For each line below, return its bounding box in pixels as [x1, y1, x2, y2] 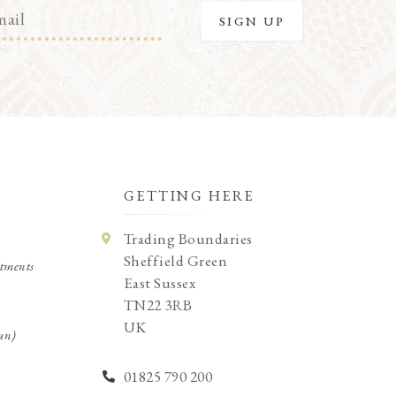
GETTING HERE [123, 187, 255, 206]
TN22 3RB [123, 295, 193, 316]
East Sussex [123, 273, 195, 293]
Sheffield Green [123, 251, 227, 271]
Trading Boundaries [123, 229, 253, 249]
